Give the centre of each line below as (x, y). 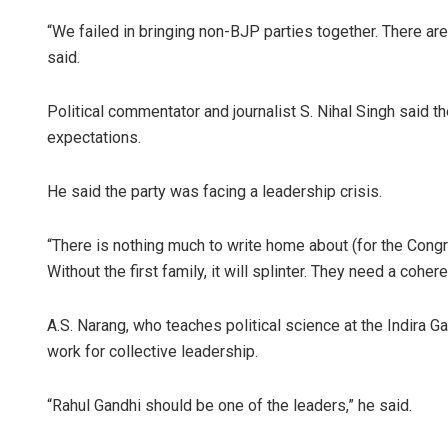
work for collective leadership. (152, 351)
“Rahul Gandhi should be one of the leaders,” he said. (229, 405)
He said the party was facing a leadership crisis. (214, 191)
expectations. (94, 137)
